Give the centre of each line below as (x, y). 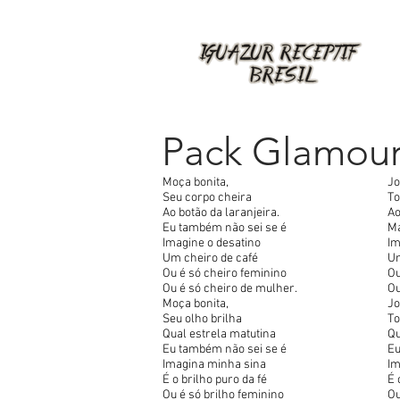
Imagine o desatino (212, 243)
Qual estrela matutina (219, 334)
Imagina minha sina (214, 365)
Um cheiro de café (210, 258)
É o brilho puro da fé (215, 380)
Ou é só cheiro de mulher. (230, 289)
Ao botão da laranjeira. (221, 213)
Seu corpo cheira (207, 198)
